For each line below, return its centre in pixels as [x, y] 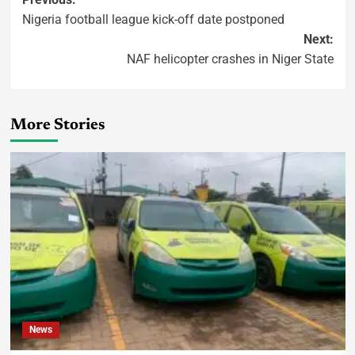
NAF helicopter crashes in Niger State [230, 59]
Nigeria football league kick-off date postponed [153, 20]
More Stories [57, 126]
